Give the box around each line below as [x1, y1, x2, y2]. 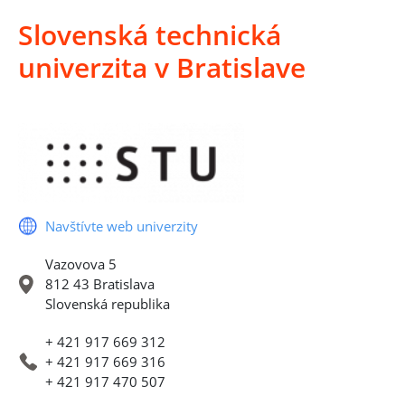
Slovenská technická [18, 16, 281, 53]
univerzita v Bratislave [18, 49, 306, 86]
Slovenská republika [45, 294, 170, 313]
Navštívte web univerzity [45, 216, 198, 235]
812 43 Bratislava [45, 274, 155, 293]
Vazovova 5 [45, 254, 117, 273]
